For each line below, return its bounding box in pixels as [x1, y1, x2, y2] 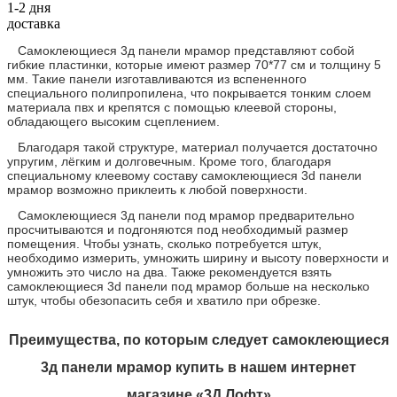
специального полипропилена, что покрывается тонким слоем [7, 85, 371, 100]
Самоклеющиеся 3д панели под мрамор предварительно [7, 207, 354, 222]
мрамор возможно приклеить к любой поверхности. [7, 182, 307, 197]
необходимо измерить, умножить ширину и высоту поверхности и [7, 250, 389, 265]
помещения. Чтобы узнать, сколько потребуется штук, [7, 236, 322, 251]
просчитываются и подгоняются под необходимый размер [7, 222, 348, 237]
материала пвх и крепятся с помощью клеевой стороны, [7, 99, 337, 114]
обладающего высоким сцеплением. [7, 113, 220, 128]
